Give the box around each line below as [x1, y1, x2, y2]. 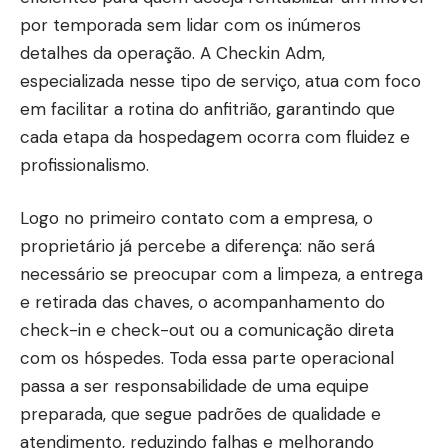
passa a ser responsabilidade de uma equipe [20, 375, 369, 397]
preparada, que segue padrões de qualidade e [20, 403, 381, 425]
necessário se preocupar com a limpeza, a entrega [20, 263, 423, 285]
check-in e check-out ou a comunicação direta [20, 319, 394, 341]
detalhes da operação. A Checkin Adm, [20, 41, 325, 64]
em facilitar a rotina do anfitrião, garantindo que [20, 97, 395, 120]
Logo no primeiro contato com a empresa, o [20, 207, 373, 229]
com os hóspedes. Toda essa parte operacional [20, 347, 394, 369]
